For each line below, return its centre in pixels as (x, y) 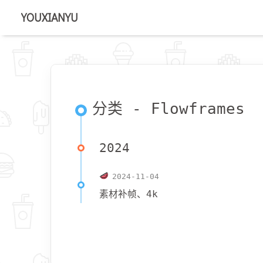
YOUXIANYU (50, 17)
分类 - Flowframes (168, 109)
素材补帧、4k (129, 194)
